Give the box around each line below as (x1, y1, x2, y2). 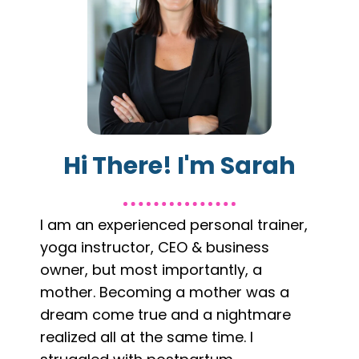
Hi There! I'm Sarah (63, 148, 296, 183)
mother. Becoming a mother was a (40, 281, 289, 302)
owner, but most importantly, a (40, 259, 262, 280)
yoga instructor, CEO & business (40, 236, 269, 257)
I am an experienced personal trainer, (40, 214, 308, 235)
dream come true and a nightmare (40, 304, 291, 325)
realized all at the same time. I (40, 326, 253, 347)
